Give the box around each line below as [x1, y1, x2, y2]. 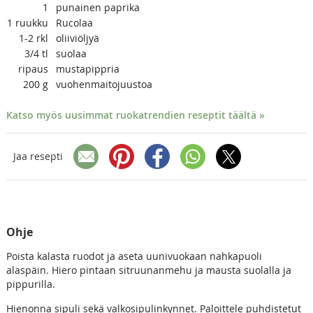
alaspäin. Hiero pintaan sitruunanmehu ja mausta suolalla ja [6, 263, 291, 277]
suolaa [55, 46, 87, 60]
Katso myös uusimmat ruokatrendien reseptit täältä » [6, 108, 265, 122]
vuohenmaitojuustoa [55, 77, 152, 91]
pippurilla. [6, 277, 55, 291]
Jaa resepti [13, 150, 63, 163]
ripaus [17, 61, 48, 75]
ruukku [15, 15, 48, 29]
